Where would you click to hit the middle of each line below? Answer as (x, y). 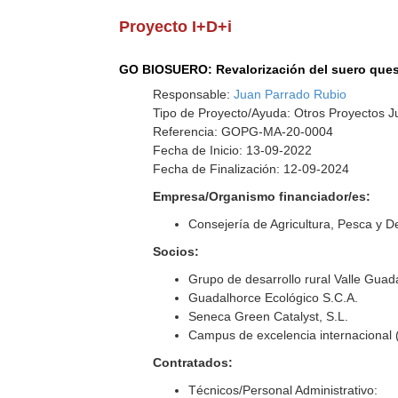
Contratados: (193, 362)
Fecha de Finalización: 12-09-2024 (251, 169)
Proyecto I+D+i (176, 27)
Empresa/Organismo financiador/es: (262, 196)
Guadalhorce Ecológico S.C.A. (274, 298)
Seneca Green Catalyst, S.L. (269, 316)
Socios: (176, 251)
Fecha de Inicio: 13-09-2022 (233, 150)
